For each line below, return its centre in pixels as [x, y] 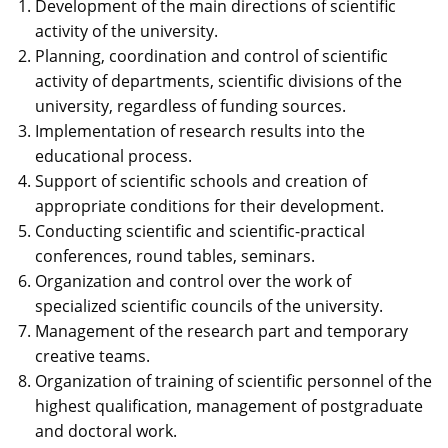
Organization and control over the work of [193, 281]
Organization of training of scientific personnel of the [233, 381]
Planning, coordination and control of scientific [211, 56]
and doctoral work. [106, 431]
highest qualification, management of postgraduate [229, 406]
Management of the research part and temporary [221, 331]
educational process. [113, 156]
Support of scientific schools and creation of [201, 181]
